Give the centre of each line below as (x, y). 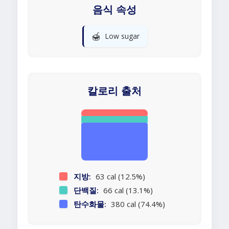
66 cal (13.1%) (127, 190)
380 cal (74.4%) (137, 204)
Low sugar (122, 36)
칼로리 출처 (114, 91)
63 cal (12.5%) (119, 177)
